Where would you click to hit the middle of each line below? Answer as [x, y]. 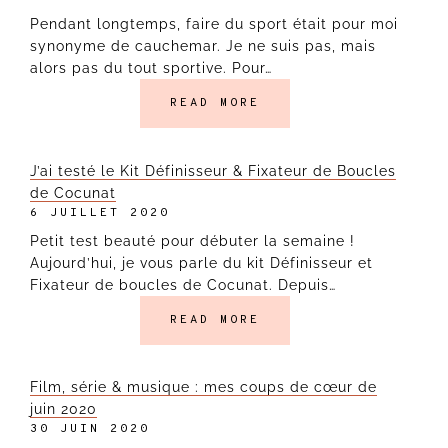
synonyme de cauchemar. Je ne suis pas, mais [203, 46]
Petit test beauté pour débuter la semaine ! [192, 240]
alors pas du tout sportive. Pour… [151, 68]
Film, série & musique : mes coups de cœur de [203, 387]
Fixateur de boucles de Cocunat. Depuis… [183, 284]
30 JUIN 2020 [90, 429]
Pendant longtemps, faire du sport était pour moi [214, 24]
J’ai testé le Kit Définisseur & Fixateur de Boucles [213, 170]
